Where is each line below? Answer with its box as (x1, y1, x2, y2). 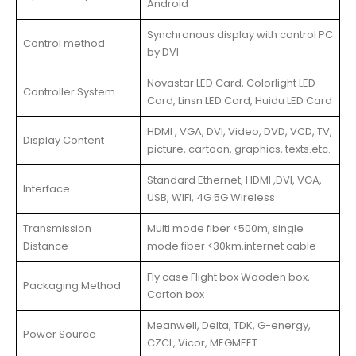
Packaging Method (23, 277, 121, 293)
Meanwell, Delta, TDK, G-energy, (147, 317, 311, 333)
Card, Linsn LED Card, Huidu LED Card (147, 92, 332, 108)
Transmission (23, 220, 91, 236)
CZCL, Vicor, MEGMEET (147, 335, 257, 350)
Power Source (23, 326, 96, 342)
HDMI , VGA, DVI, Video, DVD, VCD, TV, (147, 123, 332, 139)
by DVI (147, 44, 179, 60)
